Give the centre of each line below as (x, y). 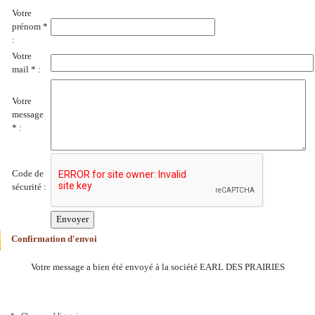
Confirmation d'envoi (54, 239)
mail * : (26, 70)
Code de (28, 174)
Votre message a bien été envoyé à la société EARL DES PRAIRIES (157, 267)
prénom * (30, 27)
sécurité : (29, 187)
